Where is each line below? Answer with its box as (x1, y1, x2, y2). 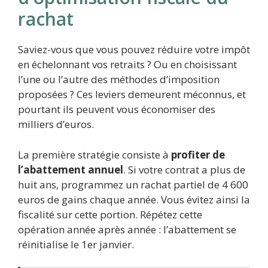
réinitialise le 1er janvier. (18, 237, 134, 251)
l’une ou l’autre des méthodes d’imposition (18, 72, 220, 87)
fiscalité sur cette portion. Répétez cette (18, 207, 202, 221)
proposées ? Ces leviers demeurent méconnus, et (18, 87, 246, 102)
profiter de (171, 147, 225, 162)
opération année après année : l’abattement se (18, 222, 236, 236)
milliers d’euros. (18, 117, 94, 132)
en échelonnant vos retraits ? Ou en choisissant (18, 57, 237, 72)
